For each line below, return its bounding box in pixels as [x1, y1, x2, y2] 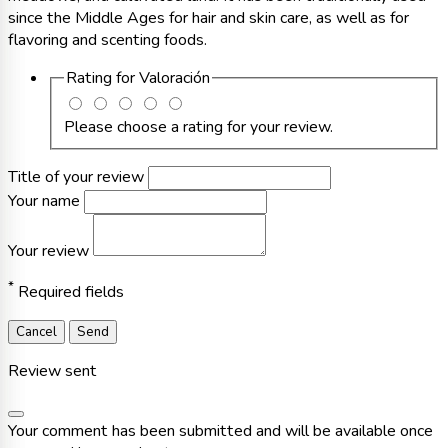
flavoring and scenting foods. [8, 28, 207, 51]
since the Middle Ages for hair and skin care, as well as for [8, 6, 409, 29]
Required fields [14, 281, 124, 304]
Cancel [16, 322, 57, 341]
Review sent [8, 359, 97, 382]
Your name [8, 190, 84, 213]
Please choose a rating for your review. [64, 116, 333, 139]
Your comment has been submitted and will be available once [8, 419, 433, 442]
